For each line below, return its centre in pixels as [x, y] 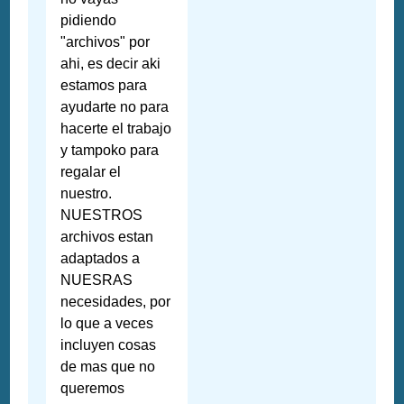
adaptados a [101, 259]
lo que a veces [107, 324]
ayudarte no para [115, 107]
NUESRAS [97, 280]
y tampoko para [110, 151]
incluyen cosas [109, 345]
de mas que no [108, 367]
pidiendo [89, 21]
